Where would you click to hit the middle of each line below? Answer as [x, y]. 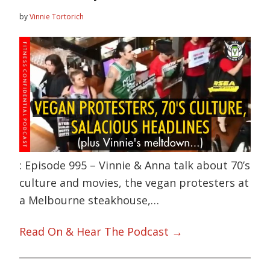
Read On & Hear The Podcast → [101, 231]
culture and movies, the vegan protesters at [134, 183]
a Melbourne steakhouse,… [89, 200]
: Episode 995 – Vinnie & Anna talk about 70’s [135, 165]
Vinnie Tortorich [57, 16]
